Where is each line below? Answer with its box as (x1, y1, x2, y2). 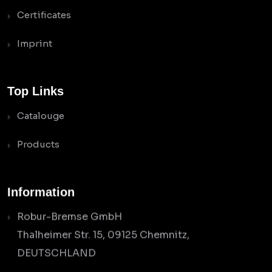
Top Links (7, 84, 64, 98)
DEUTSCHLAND (17, 246, 96, 260)
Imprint (17, 38, 52, 50)
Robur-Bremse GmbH (17, 210, 122, 223)
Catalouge (17, 110, 64, 122)
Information (7, 185, 75, 199)
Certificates (17, 9, 71, 21)
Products (17, 138, 59, 151)
